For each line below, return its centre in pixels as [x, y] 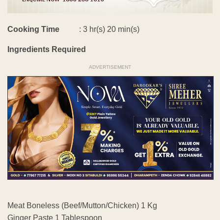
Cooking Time [33, 29]
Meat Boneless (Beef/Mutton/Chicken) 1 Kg [82, 206]
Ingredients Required [48, 50]
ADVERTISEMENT [110, 67]
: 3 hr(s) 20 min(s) [99, 29]
